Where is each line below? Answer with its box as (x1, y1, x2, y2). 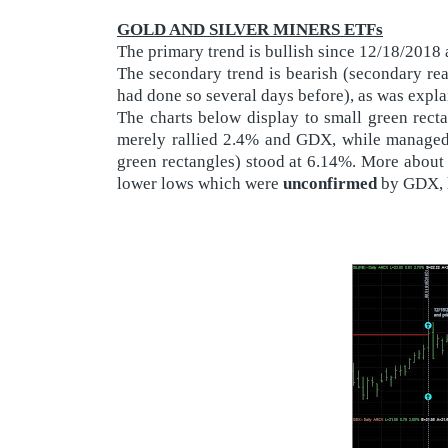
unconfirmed (283, 173, 377, 193)
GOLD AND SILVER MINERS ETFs (117, 19, 383, 39)
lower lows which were (117, 173, 283, 193)
